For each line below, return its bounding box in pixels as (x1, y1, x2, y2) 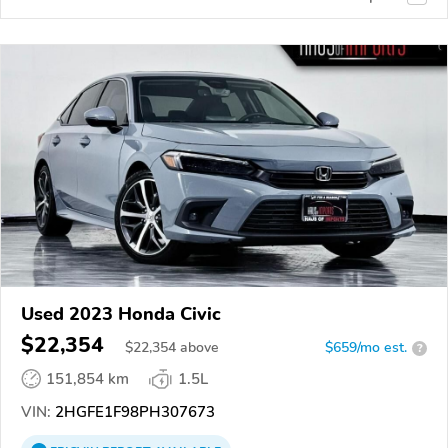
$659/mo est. (325, 338, 407, 358)
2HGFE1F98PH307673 (51, 402, 215, 423)
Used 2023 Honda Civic (21, 302, 221, 327)
